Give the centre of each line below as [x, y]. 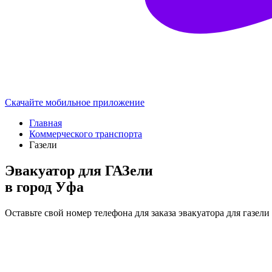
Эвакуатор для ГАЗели [79, 170]
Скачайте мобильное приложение [75, 102]
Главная [46, 123]
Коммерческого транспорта [86, 134]
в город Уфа [44, 187]
